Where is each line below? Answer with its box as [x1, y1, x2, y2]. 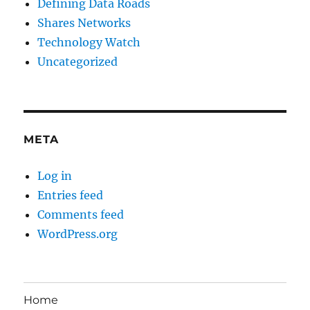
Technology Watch [37, 35, 141, 50]
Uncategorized [37, 55, 118, 69]
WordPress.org [37, 227, 118, 241]
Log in [37, 169, 73, 183]
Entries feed [37, 188, 104, 203]
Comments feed [37, 208, 125, 222]
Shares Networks [37, 16, 131, 30]
